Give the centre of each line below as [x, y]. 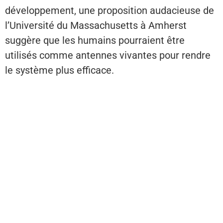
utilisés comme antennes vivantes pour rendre [108, 56]
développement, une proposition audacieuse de [110, 11]
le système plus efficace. [59, 70]
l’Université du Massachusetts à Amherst [96, 26]
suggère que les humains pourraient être [95, 41]
